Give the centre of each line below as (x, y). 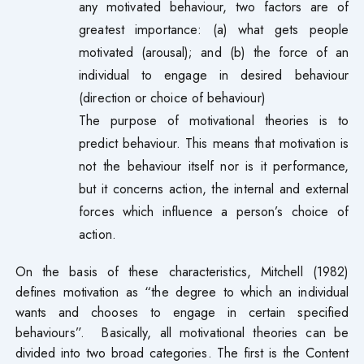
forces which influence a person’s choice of (214, 211)
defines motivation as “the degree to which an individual (182, 291)
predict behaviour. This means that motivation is (214, 143)
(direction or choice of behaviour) (172, 97)
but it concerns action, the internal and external (214, 188)
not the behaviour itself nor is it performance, (214, 165)
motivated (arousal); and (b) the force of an (214, 52)
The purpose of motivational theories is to (214, 120)
